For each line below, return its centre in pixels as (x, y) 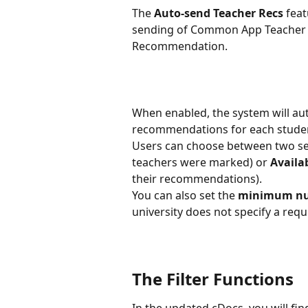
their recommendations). (200, 178)
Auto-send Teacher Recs (219, 13)
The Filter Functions (213, 278)
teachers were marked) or (201, 162)
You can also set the (185, 195)
